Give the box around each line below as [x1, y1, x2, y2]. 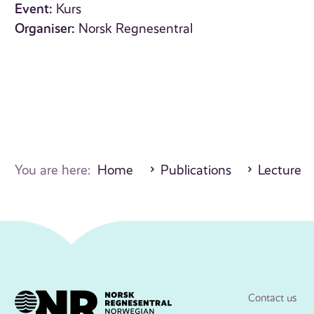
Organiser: [15, 20, 76, 37]
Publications [160, 163, 231, 179]
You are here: [15, 163, 98, 179]
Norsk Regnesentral [78, 21, 193, 37]
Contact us [247, 292, 297, 305]
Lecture [258, 163, 302, 179]
